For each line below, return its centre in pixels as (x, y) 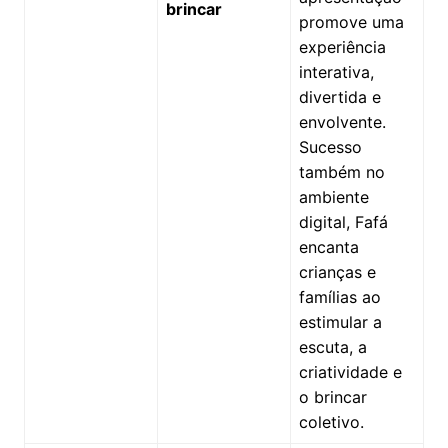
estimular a (340, 321)
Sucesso (330, 146)
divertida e (339, 96)
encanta (328, 246)
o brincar (332, 396)
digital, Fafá (343, 221)
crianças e (337, 271)
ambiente (333, 196)
